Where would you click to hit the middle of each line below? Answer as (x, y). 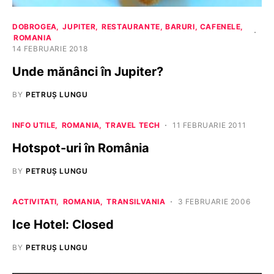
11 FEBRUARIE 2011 (209, 125)
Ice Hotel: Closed (63, 225)
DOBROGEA (35, 27)
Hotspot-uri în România (81, 148)
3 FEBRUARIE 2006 (214, 202)
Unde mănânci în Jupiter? (88, 72)
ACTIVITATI (35, 202)
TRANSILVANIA (136, 202)
